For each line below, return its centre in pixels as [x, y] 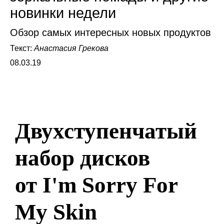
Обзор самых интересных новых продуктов [110, 32]
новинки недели [63, 13]
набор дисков [82, 158]
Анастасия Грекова [71, 48]
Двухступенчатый [106, 131]
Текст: [22, 48]
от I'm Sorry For [96, 185]
